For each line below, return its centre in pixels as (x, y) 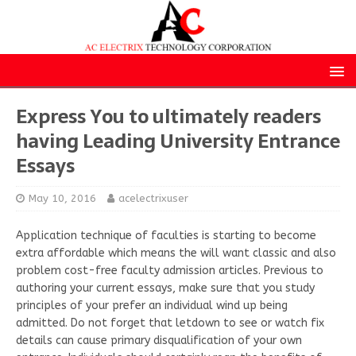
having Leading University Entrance (178, 141)
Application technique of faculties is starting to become (166, 235)
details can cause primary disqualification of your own (159, 340)
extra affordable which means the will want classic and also (176, 253)
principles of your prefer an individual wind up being (152, 305)
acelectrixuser (153, 198)
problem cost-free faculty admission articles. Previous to (170, 270)
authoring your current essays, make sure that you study (165, 288)
